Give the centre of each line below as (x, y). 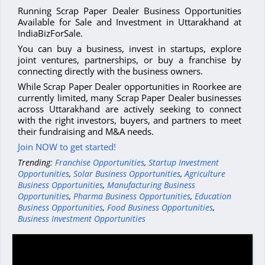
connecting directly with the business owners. (110, 71)
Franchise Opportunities (100, 163)
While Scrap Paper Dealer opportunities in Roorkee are (130, 87)
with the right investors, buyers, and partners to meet (130, 120)
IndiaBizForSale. (50, 33)
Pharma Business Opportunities (132, 196)
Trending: (36, 163)
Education (213, 196)
